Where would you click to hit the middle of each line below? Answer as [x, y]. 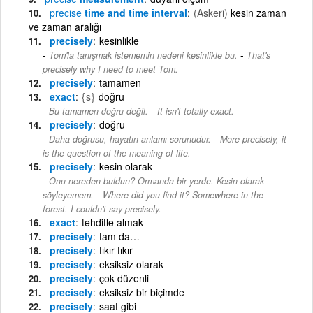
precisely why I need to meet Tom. [110, 69]
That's [259, 55]
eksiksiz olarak [131, 264]
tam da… [119, 236]
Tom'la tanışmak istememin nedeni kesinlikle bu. [143, 55]
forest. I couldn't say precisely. [102, 209]
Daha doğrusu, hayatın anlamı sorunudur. [130, 139]
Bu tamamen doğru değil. [99, 111]
